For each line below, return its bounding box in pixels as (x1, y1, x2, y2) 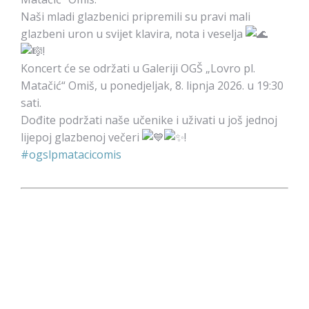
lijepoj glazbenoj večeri (21, 130, 142, 145)
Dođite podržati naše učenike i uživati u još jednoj (21, 112, 277, 128)
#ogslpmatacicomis (21, 147, 121, 162)
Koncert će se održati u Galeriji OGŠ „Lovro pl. (21, 61, 255, 76)
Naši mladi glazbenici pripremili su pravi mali (21, 9, 250, 24)
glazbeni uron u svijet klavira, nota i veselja (21, 26, 246, 41)
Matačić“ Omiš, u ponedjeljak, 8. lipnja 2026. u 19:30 (21, 78, 283, 93)
